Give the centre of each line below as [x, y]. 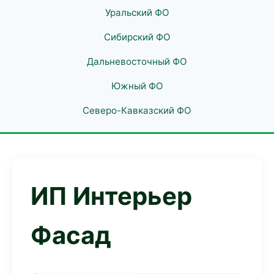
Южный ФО [137, 86]
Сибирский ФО [137, 37]
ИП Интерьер [111, 196]
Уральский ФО [137, 13]
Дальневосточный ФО [137, 61]
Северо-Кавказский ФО [137, 110]
